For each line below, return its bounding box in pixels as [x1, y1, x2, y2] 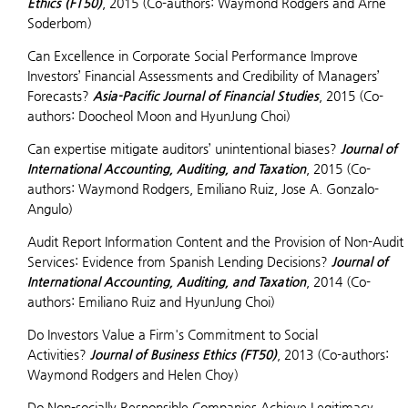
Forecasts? [27, 88, 93, 103]
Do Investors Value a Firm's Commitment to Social [27, 327, 318, 342]
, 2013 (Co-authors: [277, 347, 389, 362]
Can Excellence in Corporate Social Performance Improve [27, 48, 358, 63]
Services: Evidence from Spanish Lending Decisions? [27, 254, 331, 269]
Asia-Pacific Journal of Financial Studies [93, 88, 319, 103]
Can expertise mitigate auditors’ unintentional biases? [27, 141, 341, 156]
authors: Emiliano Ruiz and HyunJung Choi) [27, 294, 275, 309]
